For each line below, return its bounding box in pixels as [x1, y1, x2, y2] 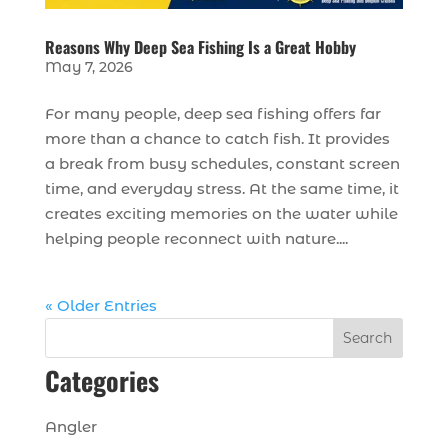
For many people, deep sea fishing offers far [44, 103, 381, 123]
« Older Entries [44, 295, 157, 315]
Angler [44, 416, 97, 436]
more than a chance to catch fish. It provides [44, 128, 390, 148]
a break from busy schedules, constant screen [44, 153, 400, 173]
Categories [44, 360, 159, 400]
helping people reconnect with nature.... [44, 228, 348, 248]
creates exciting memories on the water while [44, 203, 398, 223]
